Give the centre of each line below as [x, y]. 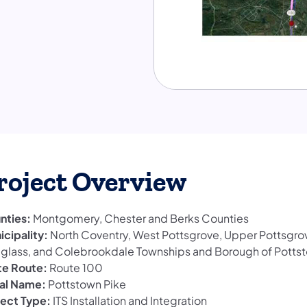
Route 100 [75, 267]
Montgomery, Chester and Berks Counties [140, 218]
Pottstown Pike [86, 284]
